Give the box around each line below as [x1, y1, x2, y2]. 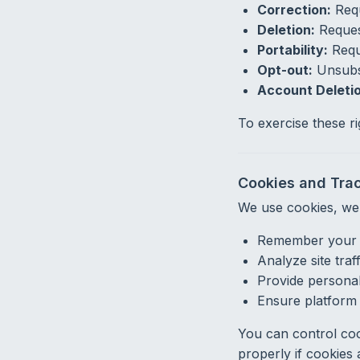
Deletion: [256, 21, 315, 38]
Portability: [256, 41, 328, 58]
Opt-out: [256, 61, 313, 78]
